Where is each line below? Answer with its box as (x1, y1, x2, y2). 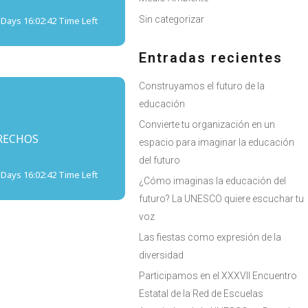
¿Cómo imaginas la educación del (139, 175, 286, 187)
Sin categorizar (139, 14, 204, 25)
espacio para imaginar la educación (139, 137, 294, 148)
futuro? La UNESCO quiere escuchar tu (139, 193, 304, 205)
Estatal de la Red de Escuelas (139, 288, 263, 300)
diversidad (139, 250, 184, 261)
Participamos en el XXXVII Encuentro (139, 270, 297, 282)
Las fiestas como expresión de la (139, 232, 281, 243)
